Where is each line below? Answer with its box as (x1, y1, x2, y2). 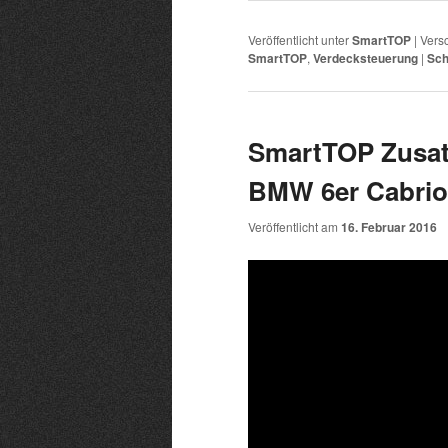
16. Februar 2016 (341, 217, 437, 236)
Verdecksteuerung (313, 49, 418, 68)
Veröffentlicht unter (248, 31, 349, 49)
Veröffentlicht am (248, 217, 341, 235)
